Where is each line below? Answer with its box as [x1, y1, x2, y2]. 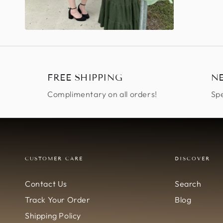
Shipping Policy [25, 211, 81, 221]
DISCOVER [175, 155, 210, 162]
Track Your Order [25, 195, 91, 205]
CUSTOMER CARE [25, 155, 83, 162]
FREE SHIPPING [47, 72, 123, 84]
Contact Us [25, 179, 67, 189]
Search [175, 179, 202, 189]
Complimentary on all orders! [47, 89, 157, 100]
